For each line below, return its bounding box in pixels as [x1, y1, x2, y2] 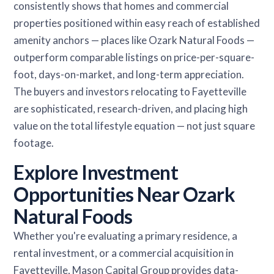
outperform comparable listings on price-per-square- [13, 50, 255, 64]
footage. [13, 136, 54, 149]
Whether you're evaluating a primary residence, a [13, 229, 238, 242]
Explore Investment [13, 160, 179, 184]
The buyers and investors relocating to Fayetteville [13, 84, 247, 98]
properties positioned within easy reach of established [13, 16, 261, 29]
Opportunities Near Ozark [13, 182, 235, 206]
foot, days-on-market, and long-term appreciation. [13, 67, 245, 81]
